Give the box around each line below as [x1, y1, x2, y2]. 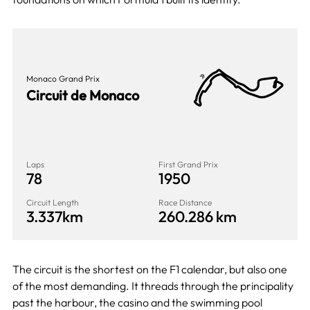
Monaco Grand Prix [26, 73, 100, 84]
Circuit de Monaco [26, 86, 139, 104]
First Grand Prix [158, 158, 219, 170]
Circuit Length [26, 197, 79, 208]
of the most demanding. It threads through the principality [12, 278, 293, 293]
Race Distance [158, 197, 212, 208]
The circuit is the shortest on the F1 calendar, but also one [12, 262, 287, 276]
